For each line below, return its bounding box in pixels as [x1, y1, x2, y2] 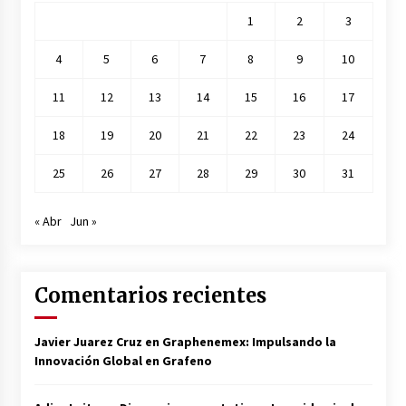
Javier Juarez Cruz [34, 333, 142, 351]
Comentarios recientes [34, 283, 266, 309]
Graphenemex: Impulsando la [161, 333, 336, 351]
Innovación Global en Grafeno [34, 353, 212, 370]
